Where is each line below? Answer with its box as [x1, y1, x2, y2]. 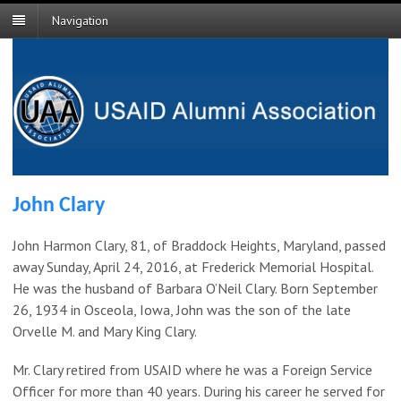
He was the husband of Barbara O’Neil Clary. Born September [13, 279, 378, 298]
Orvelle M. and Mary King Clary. [13, 322, 197, 341]
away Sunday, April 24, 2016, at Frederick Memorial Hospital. [13, 258, 373, 277]
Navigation [52, 13, 108, 30]
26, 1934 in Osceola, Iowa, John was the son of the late [13, 301, 351, 320]
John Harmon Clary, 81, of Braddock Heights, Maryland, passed [13, 236, 386, 255]
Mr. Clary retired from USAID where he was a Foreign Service [13, 361, 372, 380]
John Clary [13, 194, 105, 217]
